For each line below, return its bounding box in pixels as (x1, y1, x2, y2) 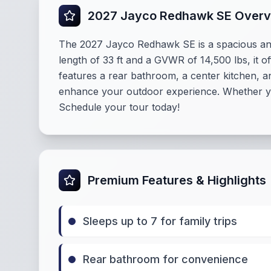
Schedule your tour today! (59, 101, 180, 113)
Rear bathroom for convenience (83, 253, 248, 266)
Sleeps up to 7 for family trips (83, 215, 237, 227)
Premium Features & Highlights (88, 173, 266, 188)
